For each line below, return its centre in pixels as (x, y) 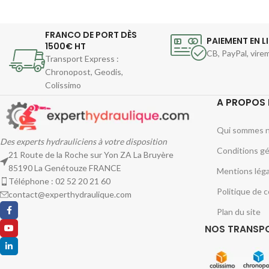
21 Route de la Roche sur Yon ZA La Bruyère (91, 155)
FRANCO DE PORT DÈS (91, 35)
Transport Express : (82, 59)
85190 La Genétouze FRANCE (65, 168)
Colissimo (63, 85)
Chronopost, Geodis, (84, 72)
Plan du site (238, 211)
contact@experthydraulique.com (70, 195)
